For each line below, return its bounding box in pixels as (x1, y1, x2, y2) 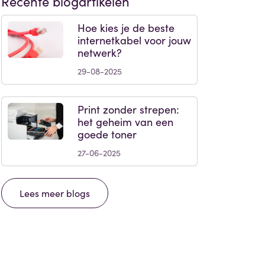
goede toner (77, 126, 137, 141)
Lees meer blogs (20, 186, 90, 199)
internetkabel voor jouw (77, 32, 191, 47)
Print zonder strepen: (77, 101, 179, 117)
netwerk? (77, 44, 122, 60)
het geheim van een (77, 114, 173, 129)
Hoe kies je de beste (77, 20, 174, 35)
